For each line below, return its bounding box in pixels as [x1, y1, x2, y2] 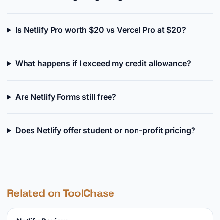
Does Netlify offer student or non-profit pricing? [15, 125, 195, 135]
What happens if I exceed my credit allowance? [15, 58, 191, 68]
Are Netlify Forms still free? [15, 92, 116, 102]
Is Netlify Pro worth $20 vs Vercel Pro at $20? [15, 25, 186, 35]
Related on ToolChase [7, 186, 114, 200]
